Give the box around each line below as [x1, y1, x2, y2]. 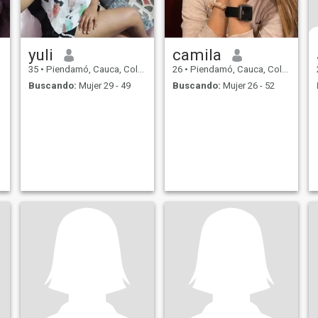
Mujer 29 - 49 [76, 79, 131, 91]
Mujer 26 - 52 [220, 79, 275, 91]
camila [172, 45, 221, 65]
